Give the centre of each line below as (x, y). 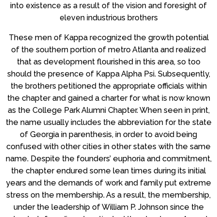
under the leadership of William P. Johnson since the (108, 207)
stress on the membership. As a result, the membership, (108, 195)
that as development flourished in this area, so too (108, 62)
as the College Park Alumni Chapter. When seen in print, (108, 110)
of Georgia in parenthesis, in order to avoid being (108, 134)
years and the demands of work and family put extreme (108, 183)
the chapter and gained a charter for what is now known (108, 98)
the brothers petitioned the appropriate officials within (108, 86)
